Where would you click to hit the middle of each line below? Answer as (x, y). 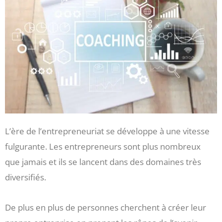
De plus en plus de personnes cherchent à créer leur (106, 208)
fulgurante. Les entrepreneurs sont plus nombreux (103, 147)
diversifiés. (26, 177)
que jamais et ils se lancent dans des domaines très (103, 162)
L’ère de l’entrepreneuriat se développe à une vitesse (107, 131)
